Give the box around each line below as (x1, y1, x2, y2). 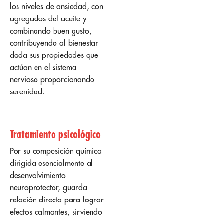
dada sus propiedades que (10, 50, 98, 60)
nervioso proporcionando (10, 74, 94, 85)
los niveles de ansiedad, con (10, 1, 103, 12)
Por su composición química (10, 146, 102, 156)
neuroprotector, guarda (10, 182, 87, 193)
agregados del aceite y (10, 14, 87, 24)
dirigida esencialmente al (10, 158, 93, 168)
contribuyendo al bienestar (10, 38, 98, 48)
